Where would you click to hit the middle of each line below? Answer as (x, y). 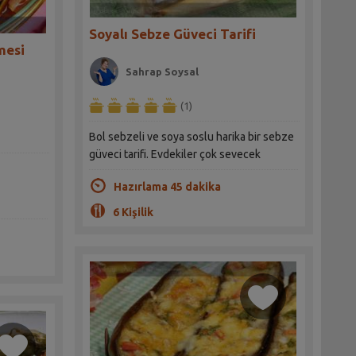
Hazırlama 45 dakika (167, 187)
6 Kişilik (133, 213)
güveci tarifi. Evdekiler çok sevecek (175, 155)
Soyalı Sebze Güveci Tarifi (173, 34)
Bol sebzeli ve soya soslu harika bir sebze (192, 137)
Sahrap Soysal (163, 72)
